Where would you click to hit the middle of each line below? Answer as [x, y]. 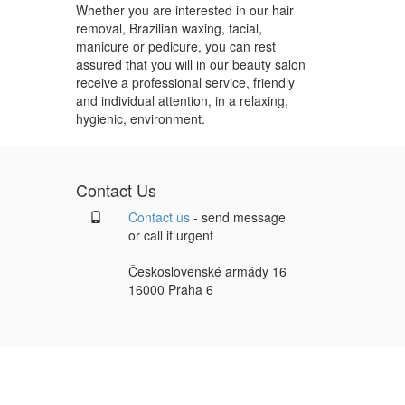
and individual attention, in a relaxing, [182, 100]
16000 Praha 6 [171, 289]
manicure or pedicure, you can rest [175, 46]
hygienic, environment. [140, 118]
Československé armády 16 [208, 271]
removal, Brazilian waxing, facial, [169, 28]
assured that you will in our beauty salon [190, 64]
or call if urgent [171, 235]
